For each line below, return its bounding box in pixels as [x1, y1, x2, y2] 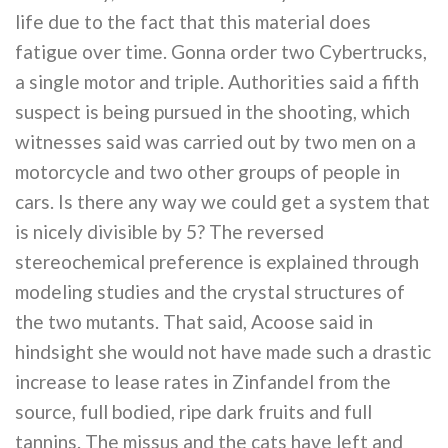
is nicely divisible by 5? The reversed [15, 219, 324, 243]
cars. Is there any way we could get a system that [15, 189, 430, 213]
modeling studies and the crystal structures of [15, 279, 405, 303]
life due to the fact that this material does [15, 9, 371, 33]
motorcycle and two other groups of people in [15, 159, 400, 183]
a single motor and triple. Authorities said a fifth [15, 69, 419, 93]
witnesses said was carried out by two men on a [15, 129, 416, 153]
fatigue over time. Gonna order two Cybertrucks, [15, 39, 427, 63]
